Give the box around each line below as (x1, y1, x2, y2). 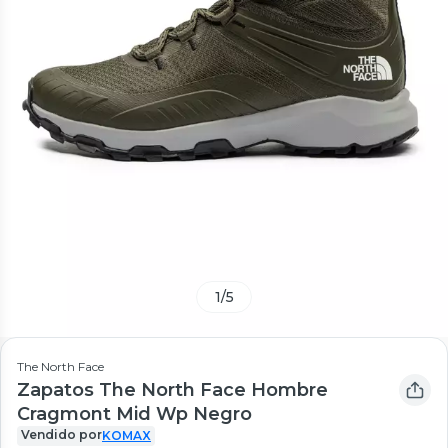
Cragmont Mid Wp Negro (17, 403, 252, 426)
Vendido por (21, 427, 102, 443)
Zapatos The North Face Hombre (17, 379, 328, 402)
